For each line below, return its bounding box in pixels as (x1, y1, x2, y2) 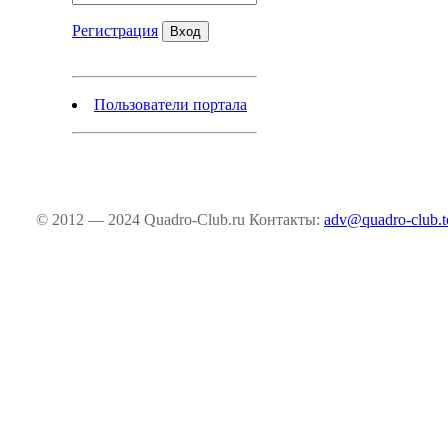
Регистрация (72, 22, 158, 39)
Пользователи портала (94, 96, 247, 113)
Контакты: (249, 211, 324, 228)
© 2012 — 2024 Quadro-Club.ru (36, 211, 249, 228)
